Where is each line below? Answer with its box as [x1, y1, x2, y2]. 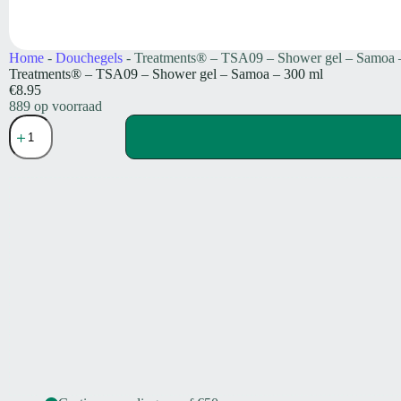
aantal [8, 281, 41, 296]
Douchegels [55, 50, 123, 66]
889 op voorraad [9, 98, 102, 115]
